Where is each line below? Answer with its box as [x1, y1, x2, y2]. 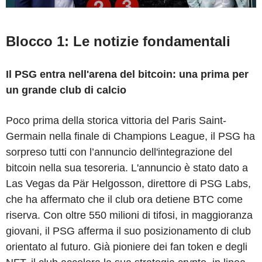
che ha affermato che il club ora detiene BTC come [6, 193, 243, 205]
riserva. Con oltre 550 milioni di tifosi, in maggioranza [6, 209, 253, 221]
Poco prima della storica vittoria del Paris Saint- [6, 114, 226, 126]
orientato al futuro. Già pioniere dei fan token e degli [6, 240, 247, 253]
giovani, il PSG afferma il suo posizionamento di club [6, 225, 251, 237]
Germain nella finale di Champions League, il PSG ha [6, 130, 255, 142]
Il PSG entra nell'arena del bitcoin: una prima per [6, 68, 249, 80]
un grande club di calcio [6, 84, 126, 96]
